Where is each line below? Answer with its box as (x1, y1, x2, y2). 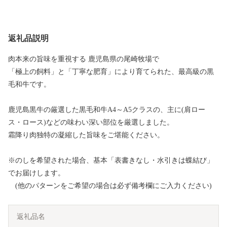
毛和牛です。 (8, 81, 51, 89)
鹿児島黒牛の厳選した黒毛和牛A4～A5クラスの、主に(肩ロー (8, 106, 205, 114)
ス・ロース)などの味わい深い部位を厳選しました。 (8, 119, 174, 127)
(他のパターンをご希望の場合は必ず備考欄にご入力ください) (8, 182, 212, 190)
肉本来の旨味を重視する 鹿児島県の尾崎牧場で (8, 55, 159, 63)
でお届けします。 (8, 169, 65, 177)
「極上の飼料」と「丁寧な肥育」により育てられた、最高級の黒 (8, 68, 214, 76)
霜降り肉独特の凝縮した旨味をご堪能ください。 (8, 131, 164, 139)
